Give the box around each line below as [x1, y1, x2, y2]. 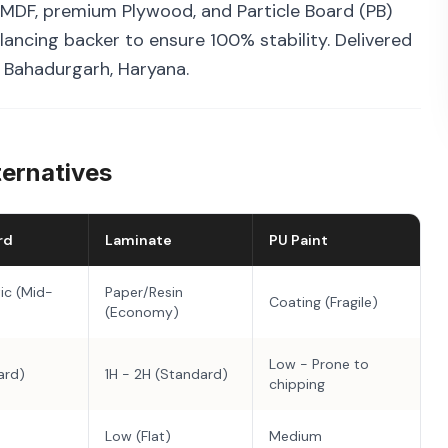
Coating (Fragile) [269, 293, 378, 311]
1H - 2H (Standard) [105, 365, 228, 383]
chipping [269, 375, 325, 393]
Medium [269, 427, 322, 445]
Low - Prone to [269, 355, 369, 373]
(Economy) [105, 303, 179, 321]
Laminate [105, 231, 172, 249]
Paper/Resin [105, 283, 183, 301]
